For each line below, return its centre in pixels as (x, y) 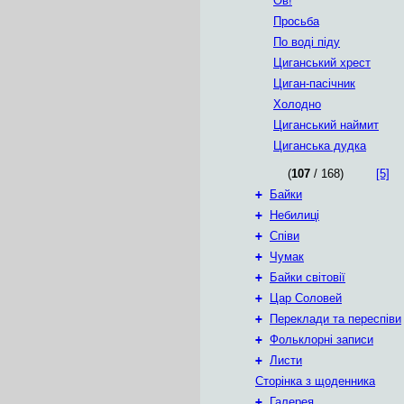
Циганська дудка (320, 146)
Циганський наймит (326, 125)
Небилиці (294, 215)
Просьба (296, 21)
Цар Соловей (306, 298)
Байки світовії (308, 277)
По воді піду (307, 42)
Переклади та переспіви (335, 319)
